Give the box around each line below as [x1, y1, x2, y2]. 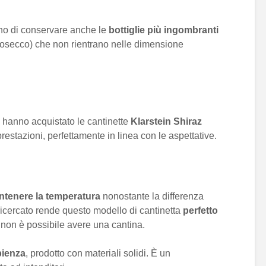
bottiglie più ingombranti [109, 25, 218, 35]
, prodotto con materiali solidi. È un [26, 248, 170, 258]
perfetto [183, 205, 218, 216]
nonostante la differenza [100, 191, 204, 201]
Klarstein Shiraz [131, 116, 202, 126]
